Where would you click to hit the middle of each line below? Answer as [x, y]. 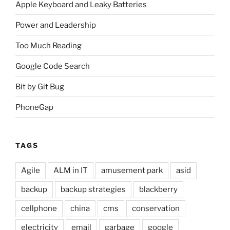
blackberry [158, 189]
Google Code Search [53, 66]
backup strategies [93, 189]
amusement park [132, 170]
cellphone [39, 208]
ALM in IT [71, 170]
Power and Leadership [56, 25]
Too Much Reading [49, 45]
